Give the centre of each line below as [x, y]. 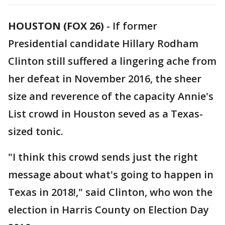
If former [135, 26]
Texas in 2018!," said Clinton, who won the [110, 192]
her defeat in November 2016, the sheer [105, 79]
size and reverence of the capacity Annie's [111, 96]
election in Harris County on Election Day [108, 210]
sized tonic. [36, 131]
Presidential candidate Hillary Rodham [103, 43]
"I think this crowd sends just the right [103, 157]
